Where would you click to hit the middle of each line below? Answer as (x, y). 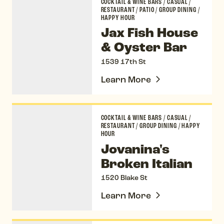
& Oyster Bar (144, 48)
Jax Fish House (149, 33)
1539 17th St (123, 61)
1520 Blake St (124, 177)
